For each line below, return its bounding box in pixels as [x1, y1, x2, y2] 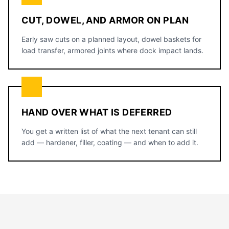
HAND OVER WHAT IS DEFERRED [21, 107, 172, 118]
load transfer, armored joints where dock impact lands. [21, 46, 203, 55]
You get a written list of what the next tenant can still [21, 127, 197, 135]
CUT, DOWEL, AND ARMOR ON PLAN [21, 15, 189, 26]
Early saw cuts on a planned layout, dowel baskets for [21, 35, 201, 43]
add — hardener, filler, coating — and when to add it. [21, 138, 198, 147]
